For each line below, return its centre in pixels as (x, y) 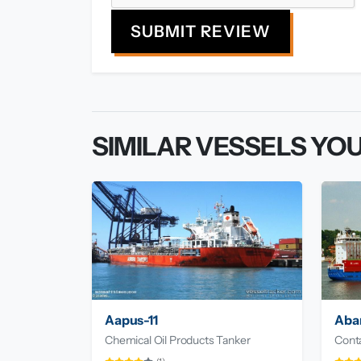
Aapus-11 (131, 320)
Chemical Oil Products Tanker (178, 340)
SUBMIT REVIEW (201, 32)
